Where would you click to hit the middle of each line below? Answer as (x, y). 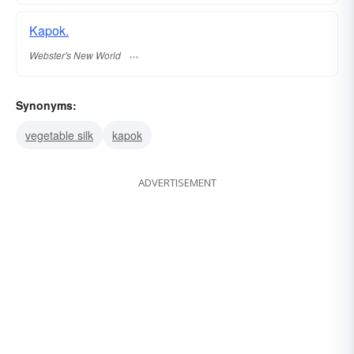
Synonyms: (46, 105)
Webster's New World (75, 55)
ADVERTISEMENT (177, 182)
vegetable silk (59, 135)
